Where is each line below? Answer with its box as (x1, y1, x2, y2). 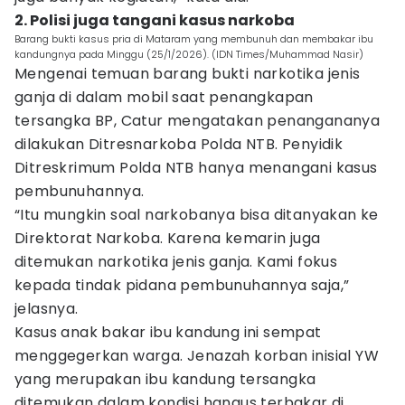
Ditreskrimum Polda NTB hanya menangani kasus (14, 157, 378, 178)
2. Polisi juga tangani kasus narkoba (14, 10, 295, 31)
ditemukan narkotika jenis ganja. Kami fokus (14, 251, 338, 272)
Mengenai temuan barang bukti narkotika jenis (14, 63, 361, 84)
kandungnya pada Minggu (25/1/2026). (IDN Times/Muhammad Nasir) (14, 47, 363, 61)
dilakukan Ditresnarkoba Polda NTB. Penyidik (14, 134, 344, 155)
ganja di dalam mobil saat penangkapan (14, 87, 314, 108)
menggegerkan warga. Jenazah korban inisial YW (14, 345, 379, 366)
